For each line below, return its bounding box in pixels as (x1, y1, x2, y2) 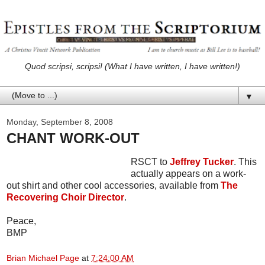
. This (234, 156, 257, 167)
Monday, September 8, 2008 (7, 117, 113, 127)
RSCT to (131, 156, 170, 167)
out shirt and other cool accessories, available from (7, 180, 221, 190)
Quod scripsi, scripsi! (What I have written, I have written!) (25, 61, 240, 71)
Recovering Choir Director (7, 192, 124, 202)
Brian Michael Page (7, 253, 79, 263)
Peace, (7, 215, 36, 226)
